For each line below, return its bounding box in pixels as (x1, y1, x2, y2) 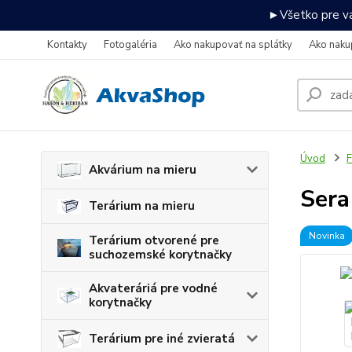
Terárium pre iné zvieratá (89, 331, 235, 347)
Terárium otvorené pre (89, 233, 219, 249)
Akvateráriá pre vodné (89, 280, 218, 297)
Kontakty (47, 38, 87, 52)
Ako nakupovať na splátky (174, 38, 292, 52)
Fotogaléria (104, 38, 157, 52)
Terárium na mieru (89, 198, 195, 214)
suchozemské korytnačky (89, 247, 232, 263)
